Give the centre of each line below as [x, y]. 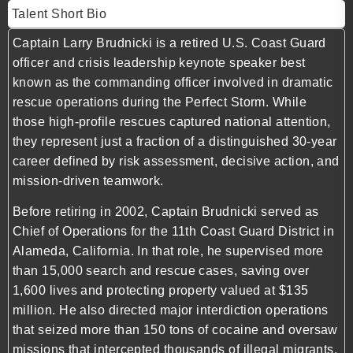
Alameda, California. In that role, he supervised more [168, 251]
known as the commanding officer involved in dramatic [173, 82]
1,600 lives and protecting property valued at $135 [161, 291]
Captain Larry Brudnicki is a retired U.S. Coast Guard [169, 43]
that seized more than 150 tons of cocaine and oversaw [175, 330]
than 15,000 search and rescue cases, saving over [161, 271]
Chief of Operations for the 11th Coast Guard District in [174, 232]
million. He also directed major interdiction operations [171, 310]
